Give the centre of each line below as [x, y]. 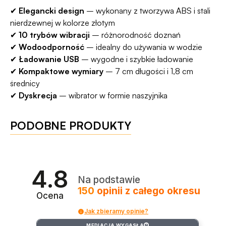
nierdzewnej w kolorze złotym [63, 23]
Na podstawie [109, 180]
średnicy [25, 83]
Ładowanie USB [49, 59]
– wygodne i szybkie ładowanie [136, 59]
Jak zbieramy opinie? [116, 211]
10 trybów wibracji [54, 35]
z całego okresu [163, 191]
